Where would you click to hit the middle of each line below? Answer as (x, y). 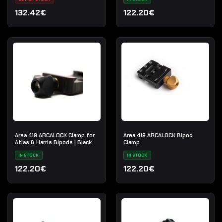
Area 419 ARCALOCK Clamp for (55, 135)
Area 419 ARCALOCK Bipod (158, 135)
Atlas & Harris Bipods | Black (53, 142)
